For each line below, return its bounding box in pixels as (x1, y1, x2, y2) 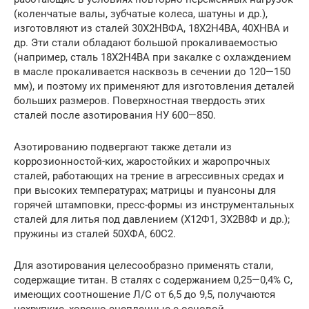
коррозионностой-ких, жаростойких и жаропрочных (14, 154, 270, 168)
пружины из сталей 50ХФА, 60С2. (14, 227, 176, 240)
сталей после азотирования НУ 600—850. (14, 108, 216, 121)
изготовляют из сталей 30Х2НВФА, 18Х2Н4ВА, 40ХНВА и (14, 21, 289, 34)
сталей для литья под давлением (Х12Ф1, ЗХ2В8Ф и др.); (14, 212, 290, 226)
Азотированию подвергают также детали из (14, 140, 232, 153)
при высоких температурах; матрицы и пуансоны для (14, 183, 276, 197)
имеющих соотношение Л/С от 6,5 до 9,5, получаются (14, 288, 275, 301)
